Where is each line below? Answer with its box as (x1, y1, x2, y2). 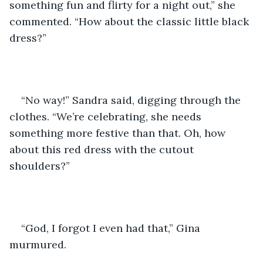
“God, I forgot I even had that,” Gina (21, 221, 203, 235)
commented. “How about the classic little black (9, 14, 252, 28)
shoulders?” (9, 159, 70, 173)
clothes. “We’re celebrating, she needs (9, 109, 204, 123)
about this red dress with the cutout (9, 142, 197, 156)
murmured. (9, 237, 66, 251)
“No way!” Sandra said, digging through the (21, 93, 244, 107)
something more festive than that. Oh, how (9, 126, 228, 140)
